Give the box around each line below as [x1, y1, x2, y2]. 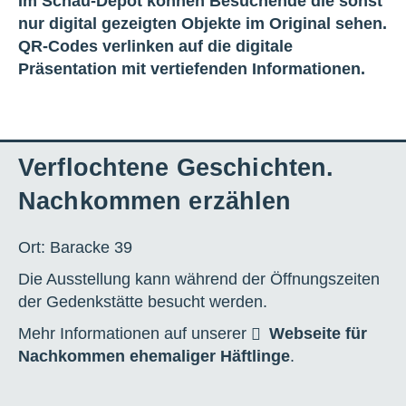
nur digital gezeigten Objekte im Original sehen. [18, 14, 387, 33]
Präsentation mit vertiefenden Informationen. [18, 59, 365, 78]
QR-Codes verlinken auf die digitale [18, 36, 293, 55]
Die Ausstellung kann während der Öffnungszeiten [18, 269, 380, 288]
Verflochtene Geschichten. [18, 153, 334, 181]
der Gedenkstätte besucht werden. [18, 292, 267, 311]
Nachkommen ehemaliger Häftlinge [18, 346, 290, 365]
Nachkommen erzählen [18, 187, 292, 215]
